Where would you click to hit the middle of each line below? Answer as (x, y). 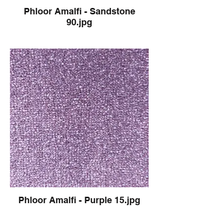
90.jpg (79, 22)
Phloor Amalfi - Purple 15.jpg (79, 200)
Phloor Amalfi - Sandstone (79, 11)
